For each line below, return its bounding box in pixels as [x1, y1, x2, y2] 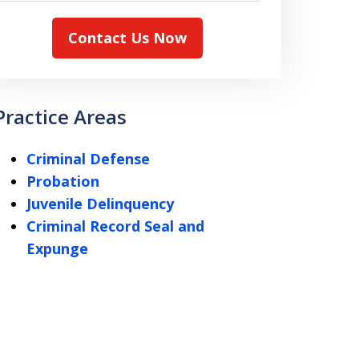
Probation [26, 171, 99, 191]
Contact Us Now [68, 28, 188, 47]
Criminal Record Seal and [26, 216, 204, 236]
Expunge [26, 239, 88, 258]
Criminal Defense [26, 149, 150, 168]
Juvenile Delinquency [26, 194, 174, 213]
